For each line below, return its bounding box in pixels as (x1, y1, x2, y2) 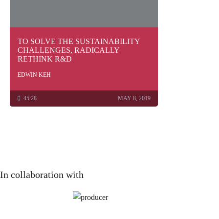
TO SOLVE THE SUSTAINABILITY (18, 37, 140, 46)
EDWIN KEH (18, 71, 51, 79)
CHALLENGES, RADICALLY (18, 46, 119, 55)
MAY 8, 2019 (117, 95, 151, 102)
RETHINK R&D (18, 55, 72, 64)
